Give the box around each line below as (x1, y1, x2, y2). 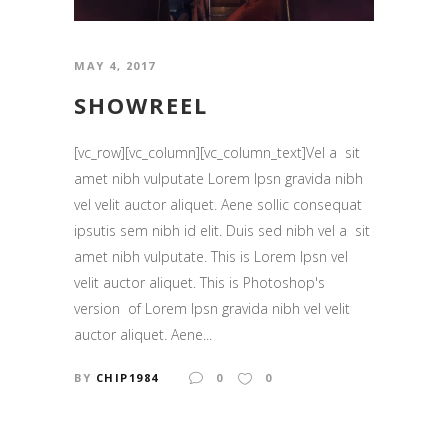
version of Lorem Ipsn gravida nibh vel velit (74, 298, 350, 318)
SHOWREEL (74, 89, 208, 120)
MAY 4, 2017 (74, 57, 156, 73)
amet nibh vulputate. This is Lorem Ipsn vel (74, 246, 348, 266)
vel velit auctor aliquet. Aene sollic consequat (74, 194, 362, 214)
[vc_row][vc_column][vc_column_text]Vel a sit (74, 142, 360, 162)
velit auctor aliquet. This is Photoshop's (74, 272, 325, 292)
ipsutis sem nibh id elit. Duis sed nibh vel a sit (74, 220, 370, 240)
